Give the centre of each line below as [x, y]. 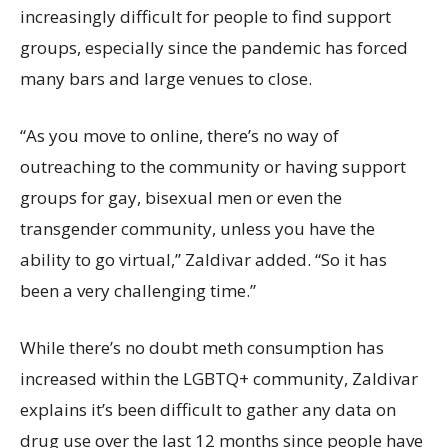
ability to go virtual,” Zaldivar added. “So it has [203, 259]
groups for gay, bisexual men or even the [181, 197]
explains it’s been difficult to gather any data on [208, 409]
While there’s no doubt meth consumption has [202, 347]
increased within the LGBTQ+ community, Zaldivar [219, 378]
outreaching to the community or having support [213, 166]
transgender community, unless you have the [197, 228]
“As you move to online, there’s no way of [179, 135]
